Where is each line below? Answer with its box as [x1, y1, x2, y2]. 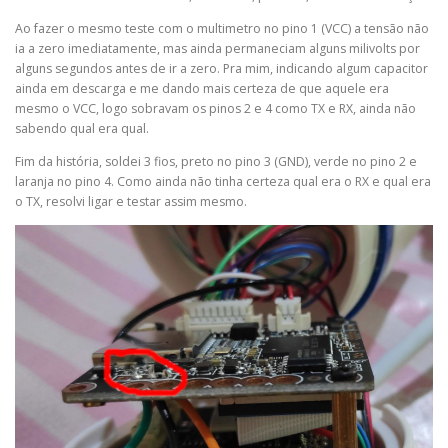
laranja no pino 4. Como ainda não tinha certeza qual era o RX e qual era [15, 172, 431, 190]
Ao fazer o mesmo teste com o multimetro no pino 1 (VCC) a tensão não [15, 19, 429, 37]
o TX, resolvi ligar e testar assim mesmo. [15, 192, 247, 210]
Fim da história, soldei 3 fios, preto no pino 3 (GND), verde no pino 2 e [15, 152, 417, 170]
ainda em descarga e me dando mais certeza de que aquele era [15, 79, 389, 97]
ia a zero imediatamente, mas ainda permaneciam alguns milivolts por [15, 39, 420, 57]
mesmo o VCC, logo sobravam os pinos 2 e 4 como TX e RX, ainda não [15, 99, 416, 117]
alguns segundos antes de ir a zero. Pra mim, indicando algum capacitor [15, 59, 428, 77]
